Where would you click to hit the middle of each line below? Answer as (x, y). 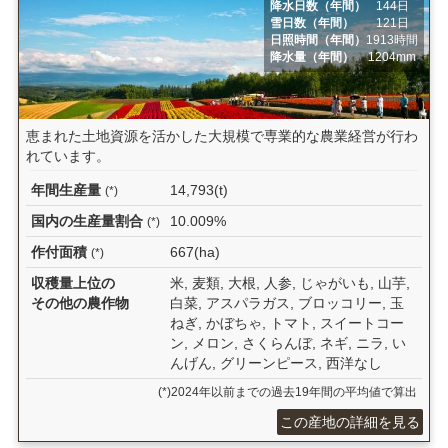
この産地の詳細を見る (350, 422)
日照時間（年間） (318, 39)
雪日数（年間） (312, 22)
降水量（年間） (312, 56)
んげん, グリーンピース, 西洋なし (275, 363)
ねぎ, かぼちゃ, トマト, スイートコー (286, 323)
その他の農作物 (79, 303)
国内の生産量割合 (88, 221)
